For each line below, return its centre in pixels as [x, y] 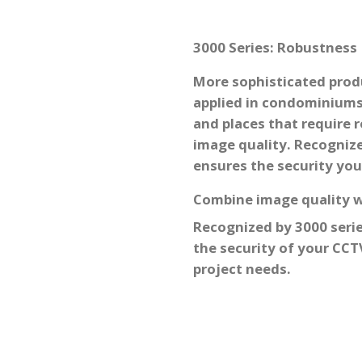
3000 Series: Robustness [275, 47]
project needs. [242, 268]
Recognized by [244, 226]
